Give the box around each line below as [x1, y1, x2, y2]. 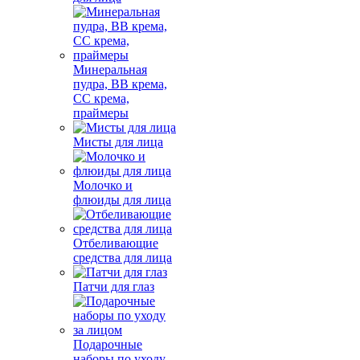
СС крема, [73, 92, 129, 105]
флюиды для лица [73, 193, 171, 207]
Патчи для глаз [73, 280, 154, 293]
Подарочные [73, 337, 142, 351]
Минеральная [73, 63, 147, 76]
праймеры [73, 106, 129, 120]
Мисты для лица [73, 135, 163, 149]
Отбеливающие [73, 236, 158, 250]
